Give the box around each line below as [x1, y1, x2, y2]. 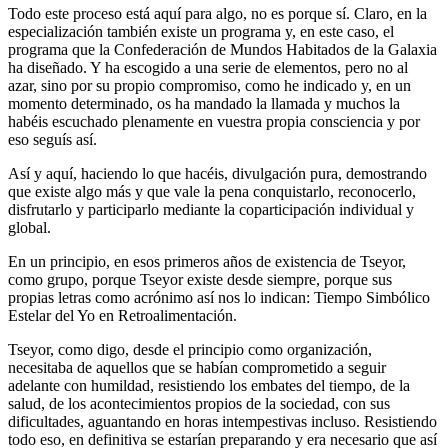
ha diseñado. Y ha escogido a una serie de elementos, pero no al [8, 58, 408, 76]
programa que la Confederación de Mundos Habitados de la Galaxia [8, 40, 437, 58]
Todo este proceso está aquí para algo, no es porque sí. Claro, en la [8, 4, 427, 22]
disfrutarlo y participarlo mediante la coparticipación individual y [8, 200, 414, 218]
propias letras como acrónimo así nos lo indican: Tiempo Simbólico [8, 288, 430, 306]
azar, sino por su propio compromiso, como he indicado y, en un [8, 76, 411, 94]
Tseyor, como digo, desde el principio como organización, [8, 340, 372, 358]
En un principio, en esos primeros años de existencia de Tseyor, [8, 252, 406, 270]
